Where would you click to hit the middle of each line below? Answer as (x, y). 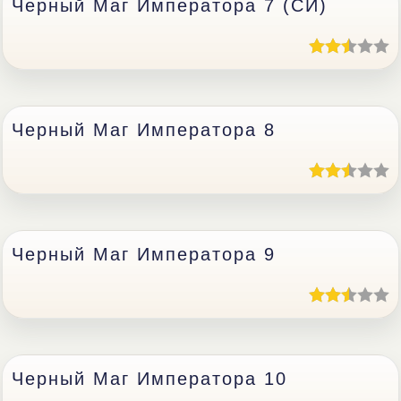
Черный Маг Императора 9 (144, 254)
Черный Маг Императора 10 (150, 379)
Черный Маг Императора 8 (144, 130)
